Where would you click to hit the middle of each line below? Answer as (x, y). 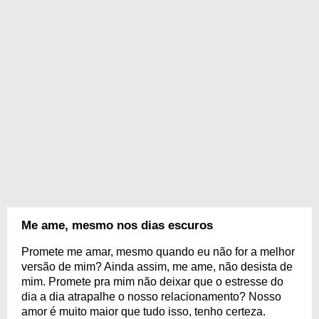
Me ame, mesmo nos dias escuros (117, 225)
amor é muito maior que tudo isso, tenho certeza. (143, 312)
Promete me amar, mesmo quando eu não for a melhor (158, 252)
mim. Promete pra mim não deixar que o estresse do (152, 282)
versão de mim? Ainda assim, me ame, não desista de (157, 267)
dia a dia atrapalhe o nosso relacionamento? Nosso (151, 297)
